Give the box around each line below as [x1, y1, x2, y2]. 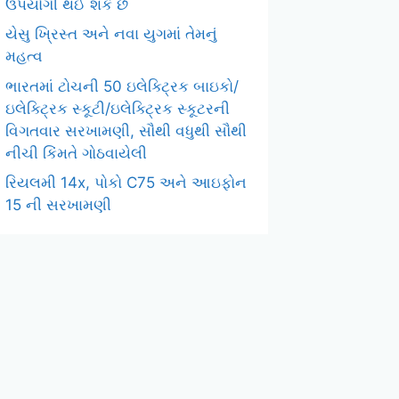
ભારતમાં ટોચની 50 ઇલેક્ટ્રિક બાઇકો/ [5, 77, 239, 95]
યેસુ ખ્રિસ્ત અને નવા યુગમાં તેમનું [5, 25, 217, 43]
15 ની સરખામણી [5, 196, 111, 214]
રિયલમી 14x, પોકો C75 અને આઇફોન [5, 174, 247, 191]
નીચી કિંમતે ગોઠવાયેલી [5, 143, 147, 162]
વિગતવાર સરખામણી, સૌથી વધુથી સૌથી [5, 121, 247, 140]
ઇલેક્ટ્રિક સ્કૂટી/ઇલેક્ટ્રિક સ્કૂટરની [5, 99, 230, 118]
